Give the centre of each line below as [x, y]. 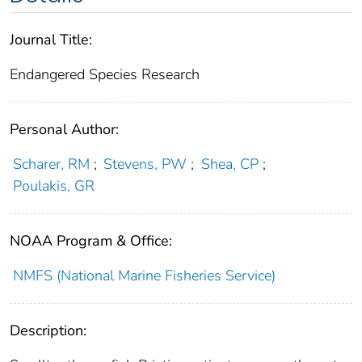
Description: [48, 331]
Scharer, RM [51, 164]
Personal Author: [64, 130]
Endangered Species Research [105, 75]
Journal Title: [51, 40]
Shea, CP [229, 164]
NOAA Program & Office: [91, 241]
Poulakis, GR [53, 186]
